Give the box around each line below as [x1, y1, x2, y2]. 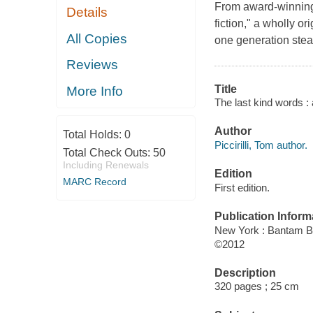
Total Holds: [62, 129, 124, 141]
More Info [66, 83, 124, 99]
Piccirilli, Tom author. [214, 138, 307, 151]
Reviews [66, 57, 119, 73]
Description [214, 266, 276, 279]
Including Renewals [62, 159, 149, 171]
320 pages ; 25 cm [214, 280, 299, 293]
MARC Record [62, 176, 126, 188]
